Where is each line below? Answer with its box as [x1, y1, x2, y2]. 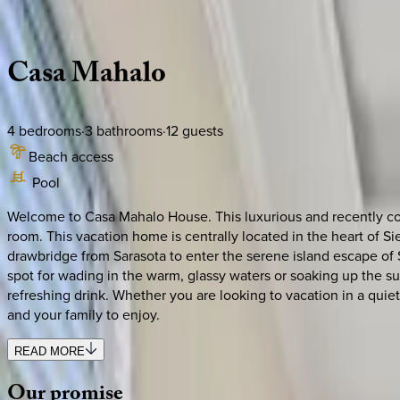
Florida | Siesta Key [7, 13, 124, 34]
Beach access [29, 146, 113, 166]
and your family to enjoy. [7, 304, 160, 324]
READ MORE [14, 344, 85, 358]
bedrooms [15, 120, 81, 140]
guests [179, 120, 223, 140]
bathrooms [93, 120, 162, 140]
